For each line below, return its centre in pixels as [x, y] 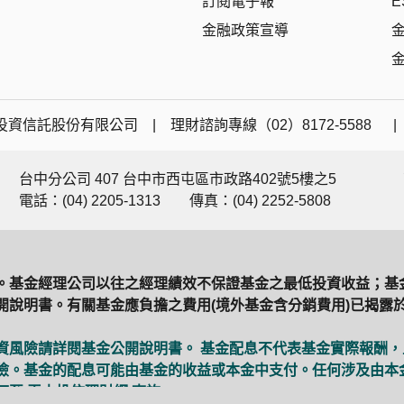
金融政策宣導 [245, 30]
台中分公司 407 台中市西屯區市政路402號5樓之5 [177, 179]
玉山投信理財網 [78, 392]
